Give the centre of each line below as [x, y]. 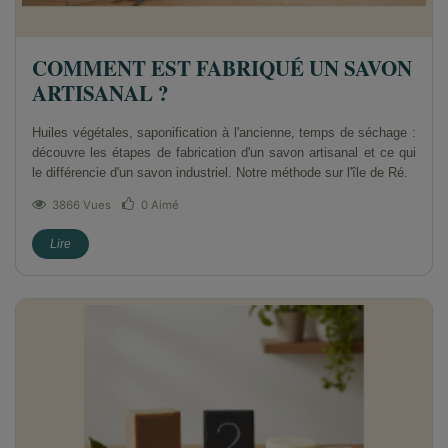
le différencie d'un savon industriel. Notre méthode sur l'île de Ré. [220, 173]
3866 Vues [81, 205]
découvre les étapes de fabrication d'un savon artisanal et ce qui [224, 153]
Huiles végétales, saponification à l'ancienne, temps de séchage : [224, 133]
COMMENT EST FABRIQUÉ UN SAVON [222, 68]
